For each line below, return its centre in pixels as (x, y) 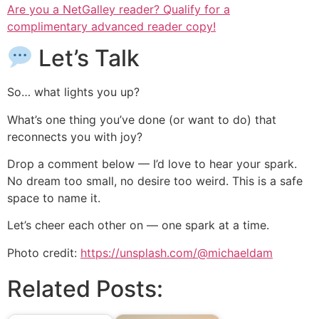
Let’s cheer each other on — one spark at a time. (140, 225)
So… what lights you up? (73, 92)
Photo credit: (44, 252)
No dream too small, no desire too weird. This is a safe (155, 181)
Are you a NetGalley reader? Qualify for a (119, 9)
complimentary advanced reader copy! (111, 26)
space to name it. (54, 198)
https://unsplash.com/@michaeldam (177, 252)
